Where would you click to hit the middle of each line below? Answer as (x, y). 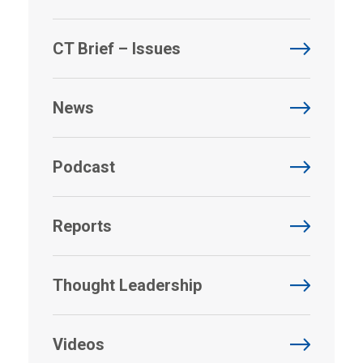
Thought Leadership (127, 285)
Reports (82, 226)
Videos (79, 344)
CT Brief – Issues (117, 48)
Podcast (84, 167)
